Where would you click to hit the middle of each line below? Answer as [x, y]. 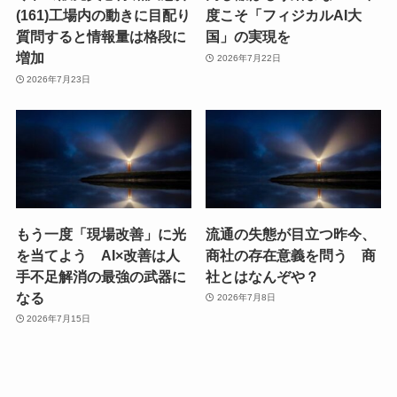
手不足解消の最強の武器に [101, 276]
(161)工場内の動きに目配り [103, 16]
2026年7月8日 [246, 297]
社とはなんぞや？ [263, 276]
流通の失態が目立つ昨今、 [291, 234]
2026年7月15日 [59, 319]
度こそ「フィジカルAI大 [284, 16]
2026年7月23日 [59, 79]
